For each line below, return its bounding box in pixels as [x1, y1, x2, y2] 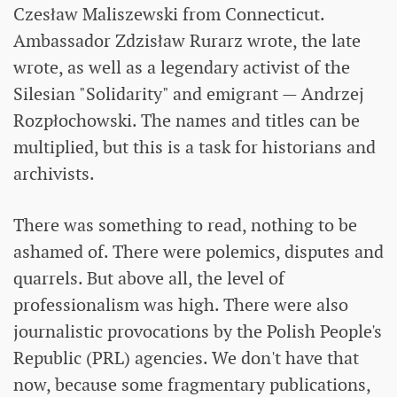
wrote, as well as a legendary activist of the [13, 55, 350, 79]
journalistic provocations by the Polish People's [13, 319, 382, 343]
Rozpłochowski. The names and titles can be [13, 108, 360, 132]
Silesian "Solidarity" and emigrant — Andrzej [13, 82, 364, 105]
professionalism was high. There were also [13, 292, 348, 316]
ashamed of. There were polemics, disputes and [13, 239, 384, 263]
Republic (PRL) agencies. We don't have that [13, 346, 359, 370]
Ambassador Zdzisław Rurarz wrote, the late [13, 28, 361, 52]
